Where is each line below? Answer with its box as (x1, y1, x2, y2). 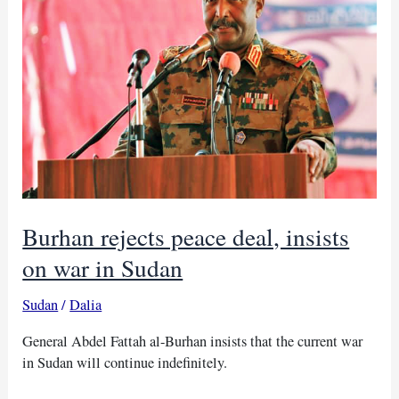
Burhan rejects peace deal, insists (22, 219, 350, 253)
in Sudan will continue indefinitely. (22, 352, 228, 372)
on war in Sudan (22, 250, 183, 284)
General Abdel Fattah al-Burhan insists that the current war (22, 330, 363, 351)
